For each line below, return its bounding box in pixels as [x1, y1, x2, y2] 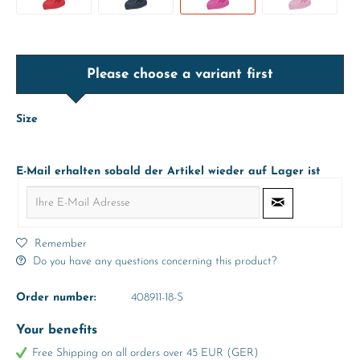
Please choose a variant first [87, 67, 273, 81]
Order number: [16, 292, 96, 304]
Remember [35, 237, 87, 250]
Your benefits [16, 324, 97, 337]
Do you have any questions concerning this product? [30, 256, 276, 268]
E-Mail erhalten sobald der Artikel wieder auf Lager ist [16, 166, 321, 178]
